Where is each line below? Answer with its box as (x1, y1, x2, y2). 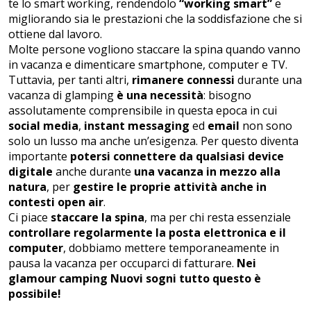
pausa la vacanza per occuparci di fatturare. (8, 255, 237, 271)
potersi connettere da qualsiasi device (70, 149, 284, 165)
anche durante (53, 164, 134, 180)
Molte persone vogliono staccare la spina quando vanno (8, 42, 301, 58)
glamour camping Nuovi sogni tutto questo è (8, 271, 261, 287)
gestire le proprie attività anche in (73, 179, 267, 195)
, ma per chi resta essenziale (144, 210, 291, 226)
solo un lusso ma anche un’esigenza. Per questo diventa (8, 133, 299, 149)
